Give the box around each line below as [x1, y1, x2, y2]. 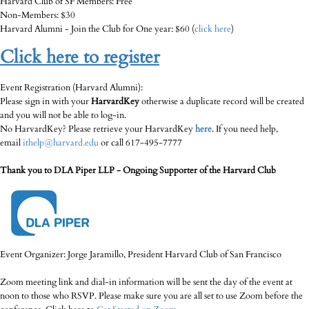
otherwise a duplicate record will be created [141, 96, 304, 108]
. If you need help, [212, 123, 278, 135]
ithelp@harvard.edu [23, 137, 99, 149]
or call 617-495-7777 [99, 137, 182, 149]
